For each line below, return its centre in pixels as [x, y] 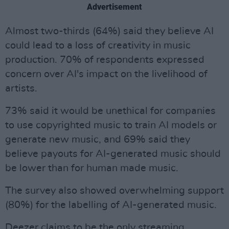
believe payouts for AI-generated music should [113, 154]
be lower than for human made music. [92, 168]
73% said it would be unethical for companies [110, 111]
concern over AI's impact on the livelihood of [106, 74]
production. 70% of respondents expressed [105, 60]
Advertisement [114, 7]
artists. [21, 88]
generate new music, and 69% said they [98, 140]
